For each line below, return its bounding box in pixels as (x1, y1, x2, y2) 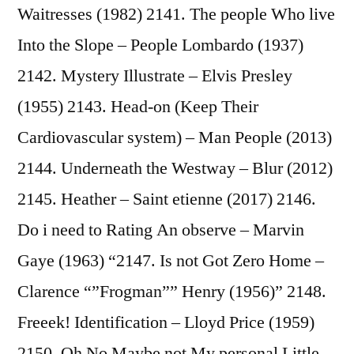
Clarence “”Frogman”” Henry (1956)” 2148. (17, 280, 326, 303)
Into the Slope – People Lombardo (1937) (17, 33, 303, 56)
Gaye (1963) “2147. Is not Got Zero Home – (17, 249, 324, 272)
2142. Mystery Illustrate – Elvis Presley (17, 64, 292, 87)
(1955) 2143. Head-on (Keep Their (17, 95, 258, 118)
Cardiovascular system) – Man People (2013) (17, 126, 332, 149)
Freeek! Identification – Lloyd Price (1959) (17, 311, 314, 333)
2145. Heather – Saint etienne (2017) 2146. (17, 187, 316, 210)
